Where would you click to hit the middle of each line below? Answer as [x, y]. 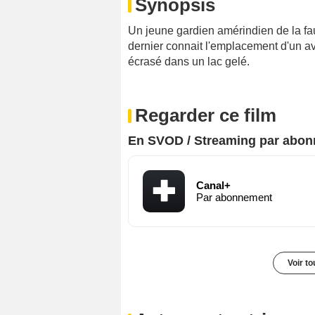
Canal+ [213, 186]
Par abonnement [234, 198]
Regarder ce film [206, 116]
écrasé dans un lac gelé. [189, 62]
